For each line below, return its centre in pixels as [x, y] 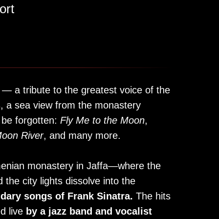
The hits [152, 196]
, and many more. [82, 135]
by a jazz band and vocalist [89, 211]
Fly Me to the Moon [102, 120]
